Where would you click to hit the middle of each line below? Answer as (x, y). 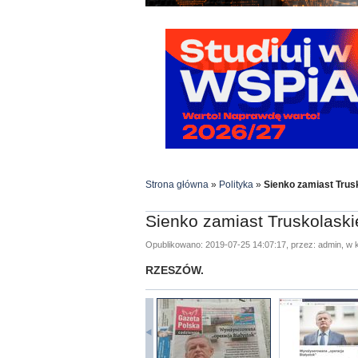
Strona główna (177, 185)
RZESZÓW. (175, 270)
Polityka (236, 185)
